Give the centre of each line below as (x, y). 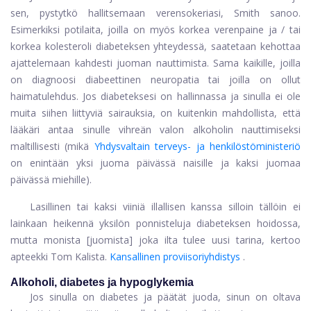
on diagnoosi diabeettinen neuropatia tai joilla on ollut (155, 79)
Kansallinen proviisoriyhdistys (175, 256)
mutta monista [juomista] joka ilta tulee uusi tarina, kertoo (155, 239)
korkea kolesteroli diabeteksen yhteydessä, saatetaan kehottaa (155, 46)
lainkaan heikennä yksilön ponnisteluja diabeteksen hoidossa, (155, 223)
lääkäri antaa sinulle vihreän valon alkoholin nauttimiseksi (155, 129)
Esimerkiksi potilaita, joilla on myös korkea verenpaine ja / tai (155, 29)
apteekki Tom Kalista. (59, 256)
